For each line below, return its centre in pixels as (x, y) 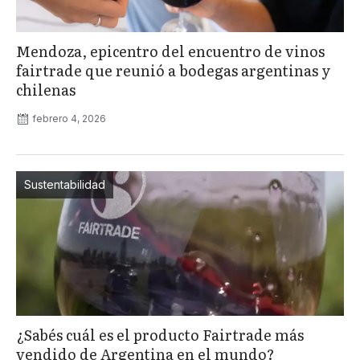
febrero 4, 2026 (69, 119)
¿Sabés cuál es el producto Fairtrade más (160, 335)
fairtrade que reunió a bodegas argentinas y (173, 71)
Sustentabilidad (65, 185)
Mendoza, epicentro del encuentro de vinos (170, 51)
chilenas (46, 90)
